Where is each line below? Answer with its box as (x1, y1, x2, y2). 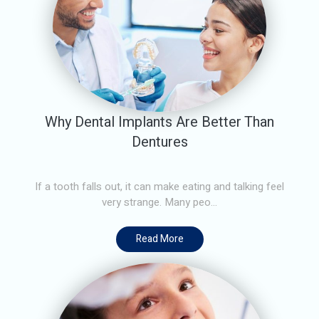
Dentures (131, 131, 188, 152)
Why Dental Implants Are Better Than (45, 111, 274, 132)
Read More (135, 231, 184, 246)
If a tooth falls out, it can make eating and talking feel (35, 178, 284, 194)
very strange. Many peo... (102, 194, 217, 210)
